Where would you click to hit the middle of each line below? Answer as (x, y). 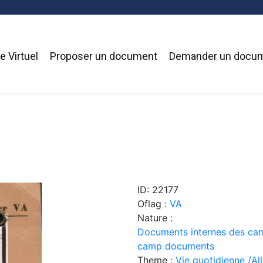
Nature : (155, 218)
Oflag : (154, 203)
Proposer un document (103, 56)
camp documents (176, 246)
